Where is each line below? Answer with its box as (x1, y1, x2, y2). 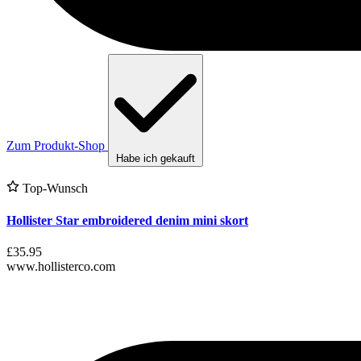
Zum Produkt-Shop (6, 139, 105, 153)
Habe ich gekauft (116, 152, 195, 165)
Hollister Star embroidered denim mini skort (6, 213, 248, 227)
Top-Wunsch (19, 181, 88, 196)
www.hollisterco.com (6, 259, 115, 274)
